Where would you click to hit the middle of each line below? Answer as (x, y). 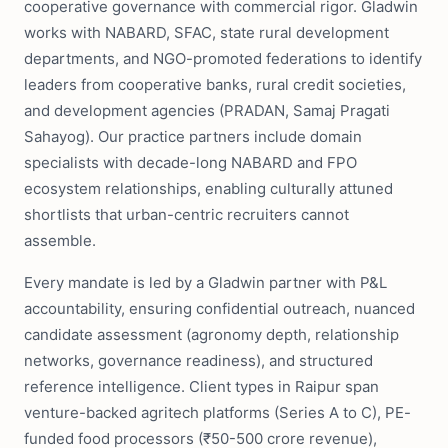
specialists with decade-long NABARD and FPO (190, 162)
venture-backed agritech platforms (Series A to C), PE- (217, 412)
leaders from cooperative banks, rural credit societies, (215, 84)
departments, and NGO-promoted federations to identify (223, 58)
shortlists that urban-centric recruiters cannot (186, 214)
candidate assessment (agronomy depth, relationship (211, 334)
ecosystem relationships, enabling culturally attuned (208, 188)
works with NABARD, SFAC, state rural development (206, 32)
